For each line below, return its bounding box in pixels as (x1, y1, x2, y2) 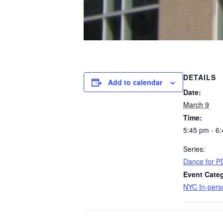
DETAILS (183, 72, 216, 82)
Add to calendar (108, 77, 162, 87)
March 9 (183, 100, 209, 110)
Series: (183, 144, 205, 154)
